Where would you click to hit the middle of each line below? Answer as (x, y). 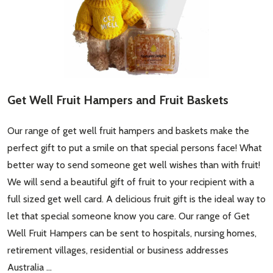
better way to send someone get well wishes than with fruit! (134, 165)
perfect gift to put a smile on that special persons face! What (135, 148)
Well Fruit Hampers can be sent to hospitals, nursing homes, (132, 233)
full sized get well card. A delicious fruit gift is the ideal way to (136, 199)
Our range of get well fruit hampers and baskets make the (128, 131)
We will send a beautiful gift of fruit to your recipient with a (131, 182)
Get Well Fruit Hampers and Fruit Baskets (118, 100)
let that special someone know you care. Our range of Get (129, 216)
